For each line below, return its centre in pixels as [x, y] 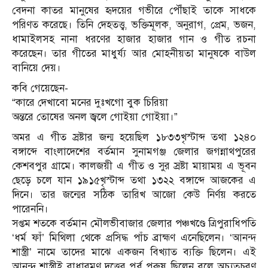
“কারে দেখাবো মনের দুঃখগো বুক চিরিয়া [90, 103]
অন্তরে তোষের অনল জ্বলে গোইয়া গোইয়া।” [95, 117]
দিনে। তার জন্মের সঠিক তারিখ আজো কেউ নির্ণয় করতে [134, 195]
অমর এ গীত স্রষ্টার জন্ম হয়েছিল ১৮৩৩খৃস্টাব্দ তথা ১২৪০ [134, 138]
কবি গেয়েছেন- [40, 89]
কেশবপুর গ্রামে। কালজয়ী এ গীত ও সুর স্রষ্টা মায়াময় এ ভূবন [134, 166]
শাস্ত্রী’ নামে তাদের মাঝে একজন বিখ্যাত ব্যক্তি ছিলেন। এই [134, 252]
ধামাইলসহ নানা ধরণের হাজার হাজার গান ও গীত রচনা [134, 39]
